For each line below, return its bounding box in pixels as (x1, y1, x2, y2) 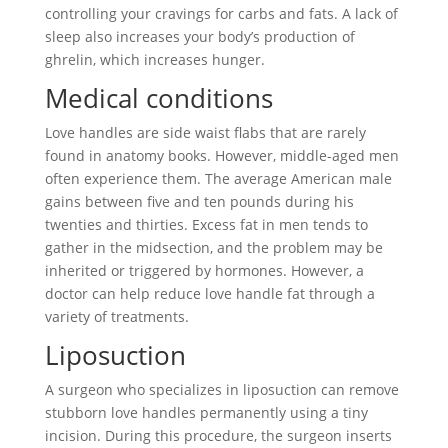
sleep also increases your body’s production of (44, 26, 355, 46)
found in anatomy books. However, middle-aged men (44, 145, 399, 165)
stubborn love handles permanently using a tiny (44, 402, 368, 422)
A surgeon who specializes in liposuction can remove (44, 379, 399, 399)
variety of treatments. (44, 306, 189, 326)
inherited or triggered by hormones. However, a (44, 260, 364, 280)
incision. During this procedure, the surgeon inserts (44, 425, 392, 445)
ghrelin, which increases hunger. (44, 49, 265, 69)
